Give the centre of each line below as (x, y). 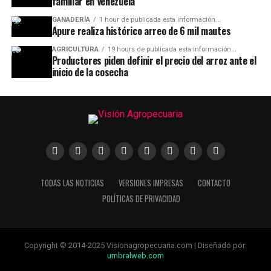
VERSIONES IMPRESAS (151, 183)
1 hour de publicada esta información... (160, 20)
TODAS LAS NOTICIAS (72, 183)
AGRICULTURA (75, 49)
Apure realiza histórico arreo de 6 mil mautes (141, 31)
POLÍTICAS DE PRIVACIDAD (142, 199)
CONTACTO (214, 183)
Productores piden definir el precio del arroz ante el (154, 60)
